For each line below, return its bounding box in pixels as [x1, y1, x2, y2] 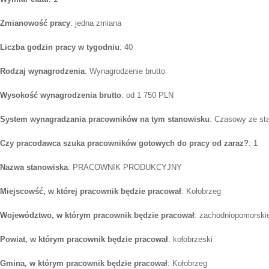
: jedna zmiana [70, 19, 121, 28]
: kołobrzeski [168, 235, 213, 244]
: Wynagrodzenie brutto [85, 67, 165, 76]
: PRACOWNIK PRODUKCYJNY [68, 163, 182, 172]
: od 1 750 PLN [121, 91, 174, 100]
